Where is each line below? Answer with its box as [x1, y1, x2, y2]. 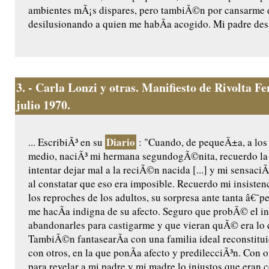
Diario [106, 134, 135, 150]
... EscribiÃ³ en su [28, 135, 105, 150]
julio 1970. [16, 96, 70, 114]
